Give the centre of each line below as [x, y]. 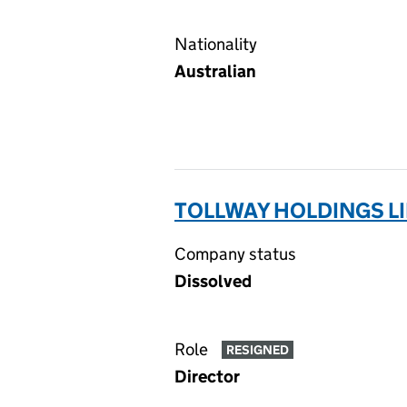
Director [207, 377]
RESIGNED [257, 350]
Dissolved [213, 281]
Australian [215, 71]
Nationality [216, 44]
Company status [235, 254]
